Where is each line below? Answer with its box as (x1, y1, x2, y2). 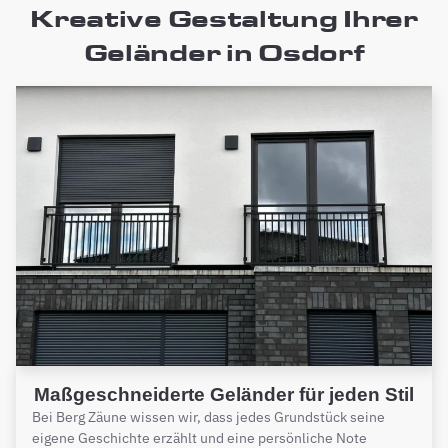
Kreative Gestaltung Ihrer (30, 3, 418, 33)
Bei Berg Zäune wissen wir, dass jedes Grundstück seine (32, 407, 385, 426)
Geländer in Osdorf (83, 37, 365, 67)
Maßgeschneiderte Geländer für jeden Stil (34, 383, 414, 405)
